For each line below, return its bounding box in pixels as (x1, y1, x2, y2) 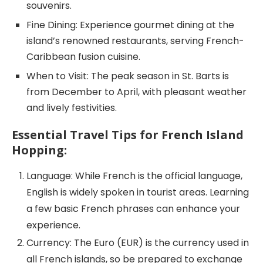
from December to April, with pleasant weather (26, 85, 247, 99)
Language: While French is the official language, (26, 168, 242, 183)
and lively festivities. (26, 100, 117, 114)
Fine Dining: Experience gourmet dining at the (26, 18, 234, 32)
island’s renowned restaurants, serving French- (26, 33, 244, 48)
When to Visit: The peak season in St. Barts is (26, 69, 229, 83)
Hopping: (12, 141, 67, 158)
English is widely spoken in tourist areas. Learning (26, 185, 249, 199)
